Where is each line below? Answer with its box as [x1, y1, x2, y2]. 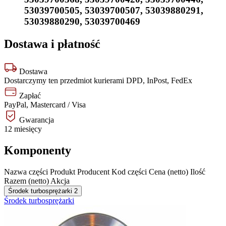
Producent [77, 167, 109, 177]
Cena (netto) [149, 167, 188, 177]
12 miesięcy [4, 125, 42, 134]
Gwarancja [17, 116, 54, 125]
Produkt [50, 167, 75, 177]
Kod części [111, 167, 147, 177]
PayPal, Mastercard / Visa [4, 100, 86, 109]
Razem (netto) [4, 177, 49, 186]
